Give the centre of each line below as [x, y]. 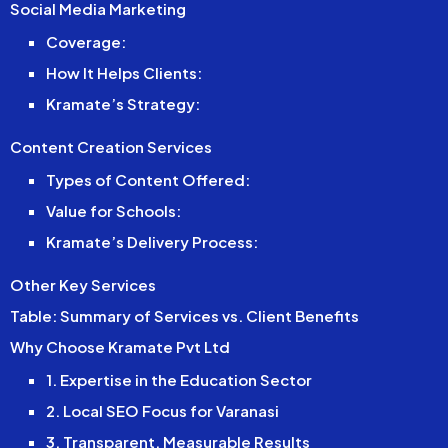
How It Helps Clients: [123, 72]
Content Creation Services [111, 146]
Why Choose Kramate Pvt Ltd [120, 346]
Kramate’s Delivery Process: [151, 241]
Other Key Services [83, 284]
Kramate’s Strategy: [122, 103]
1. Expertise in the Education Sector [178, 379]
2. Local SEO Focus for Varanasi [162, 410]
